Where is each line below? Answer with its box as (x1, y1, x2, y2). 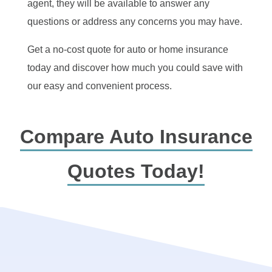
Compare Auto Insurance (19, 125, 253, 148)
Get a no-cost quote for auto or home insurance (27, 44, 228, 55)
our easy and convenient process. (27, 80, 172, 91)
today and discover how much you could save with (27, 62, 243, 73)
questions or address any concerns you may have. (27, 16, 242, 27)
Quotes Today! (67, 160, 205, 182)
